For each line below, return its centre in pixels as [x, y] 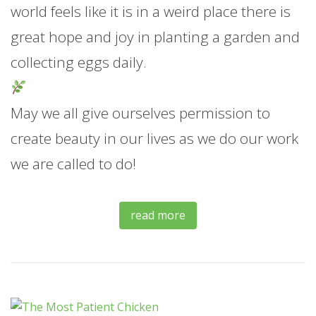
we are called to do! [73, 163]
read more [158, 215]
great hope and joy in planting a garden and [155, 36]
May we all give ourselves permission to [140, 113]
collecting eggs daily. [79, 62]
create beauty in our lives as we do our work [154, 138]
